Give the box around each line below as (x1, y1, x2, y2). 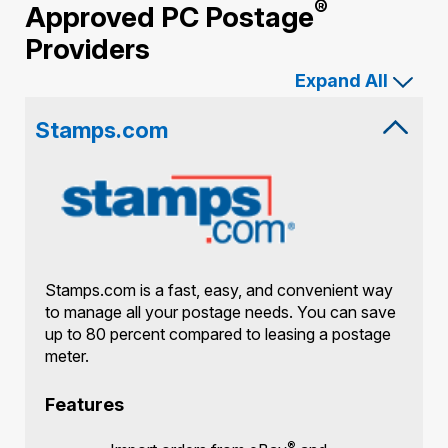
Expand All (295, 69, 388, 91)
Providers (25, 31, 150, 66)
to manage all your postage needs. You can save (45, 302, 396, 323)
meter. (45, 346, 89, 367)
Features (45, 394, 124, 416)
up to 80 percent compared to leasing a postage (45, 324, 391, 345)
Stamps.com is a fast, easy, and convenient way (45, 280, 393, 301)
